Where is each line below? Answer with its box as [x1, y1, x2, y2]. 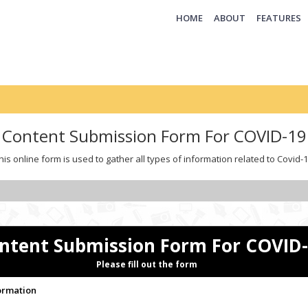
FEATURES [256, 12, 301, 24]
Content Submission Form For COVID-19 [1, 124, 307, 147]
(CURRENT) [202, 11, 250, 23]
